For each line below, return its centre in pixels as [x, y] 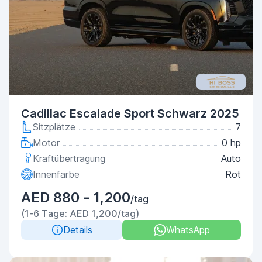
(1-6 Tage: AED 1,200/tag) [80, 213]
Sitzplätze [54, 127]
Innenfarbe [56, 174]
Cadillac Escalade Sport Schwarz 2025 [130, 113]
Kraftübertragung [69, 158]
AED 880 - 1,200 [76, 197]
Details [77, 230]
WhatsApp [188, 230]
